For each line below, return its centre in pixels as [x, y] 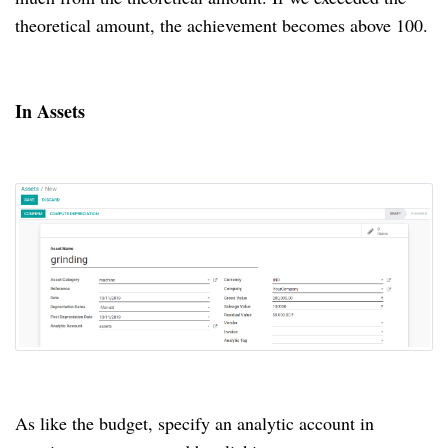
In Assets [50, 110]
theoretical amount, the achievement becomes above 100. [221, 24]
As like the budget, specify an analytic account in [194, 422]
